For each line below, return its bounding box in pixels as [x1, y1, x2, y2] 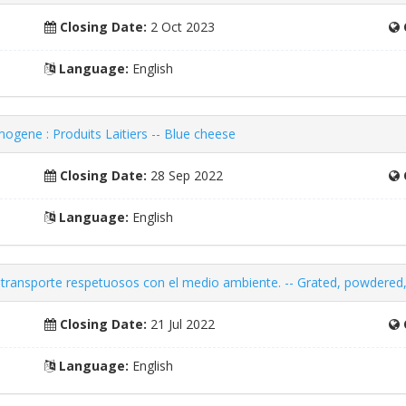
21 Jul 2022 [147, 315, 216, 333]
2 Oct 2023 [147, 18, 216, 35]
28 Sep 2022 [147, 167, 224, 184]
